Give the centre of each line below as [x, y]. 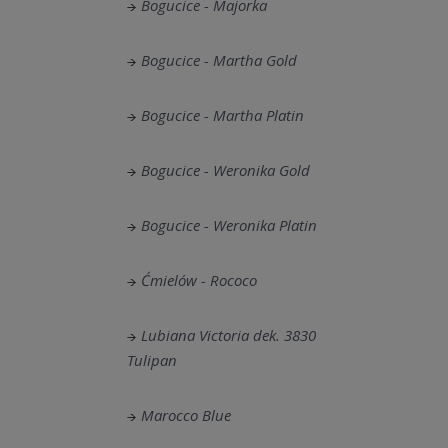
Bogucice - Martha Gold [219, 60]
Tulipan [152, 360]
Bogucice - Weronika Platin [229, 225]
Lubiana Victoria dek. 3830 [228, 335]
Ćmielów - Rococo [199, 280]
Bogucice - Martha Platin [222, 115]
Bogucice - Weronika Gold [225, 170]
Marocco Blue [186, 415]
